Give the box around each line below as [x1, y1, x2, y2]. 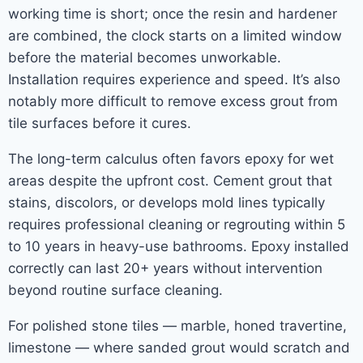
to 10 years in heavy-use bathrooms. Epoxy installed [8, 238, 349, 254]
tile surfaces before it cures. [8, 115, 191, 131]
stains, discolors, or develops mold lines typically [8, 194, 325, 211]
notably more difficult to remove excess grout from [8, 93, 338, 109]
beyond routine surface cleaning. [8, 282, 223, 298]
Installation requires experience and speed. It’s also [8, 71, 340, 88]
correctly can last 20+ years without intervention [8, 260, 322, 276]
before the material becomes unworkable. [8, 49, 281, 66]
